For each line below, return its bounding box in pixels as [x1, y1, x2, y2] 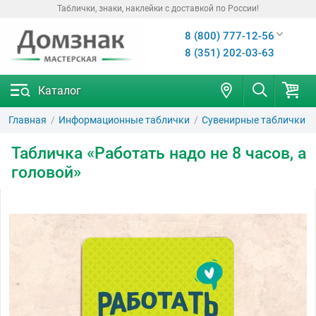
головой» [11, 163, 81, 182]
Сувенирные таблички [202, 114, 305, 126]
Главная [8, 114, 47, 126]
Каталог [38, 84, 81, 97]
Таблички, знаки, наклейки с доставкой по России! [57, 4, 259, 13]
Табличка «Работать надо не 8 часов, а [11, 144, 306, 163]
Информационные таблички [59, 114, 190, 126]
